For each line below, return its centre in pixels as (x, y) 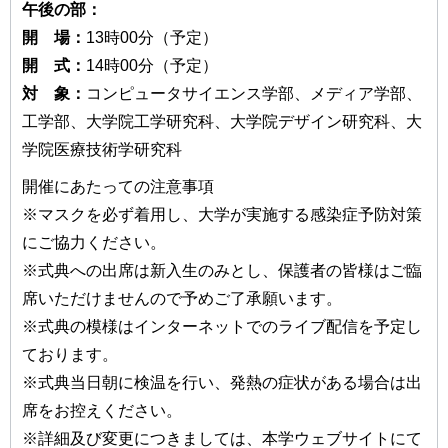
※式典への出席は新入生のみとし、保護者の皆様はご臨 (222, 271)
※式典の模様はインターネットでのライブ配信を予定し (222, 327)
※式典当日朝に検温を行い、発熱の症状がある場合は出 (222, 383)
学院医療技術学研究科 (102, 149)
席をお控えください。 (102, 411)
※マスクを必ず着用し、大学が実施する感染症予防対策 (222, 215)
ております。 (70, 355)
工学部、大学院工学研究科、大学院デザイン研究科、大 (222, 121)
